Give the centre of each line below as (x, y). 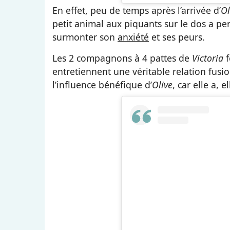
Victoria (209, 58)
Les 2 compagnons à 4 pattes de (122, 58)
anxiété (133, 37)
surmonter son (85, 37)
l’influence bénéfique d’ (102, 85)
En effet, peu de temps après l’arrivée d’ (137, 11)
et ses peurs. (177, 37)
